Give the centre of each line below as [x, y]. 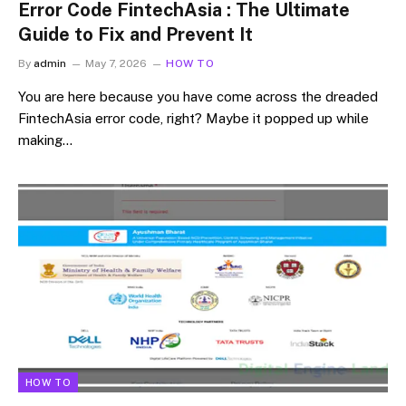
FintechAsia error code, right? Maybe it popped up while [193, 118]
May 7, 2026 [116, 63]
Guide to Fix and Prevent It [135, 34]
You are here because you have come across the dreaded [198, 97]
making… [45, 140]
